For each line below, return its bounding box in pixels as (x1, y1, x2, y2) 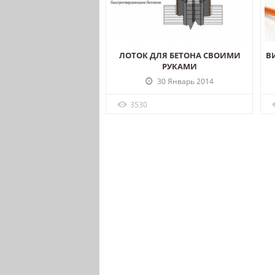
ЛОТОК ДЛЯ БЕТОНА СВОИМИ (118, 49, 241, 61)
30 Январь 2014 (155, 76, 214, 87)
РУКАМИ (162, 60, 198, 72)
